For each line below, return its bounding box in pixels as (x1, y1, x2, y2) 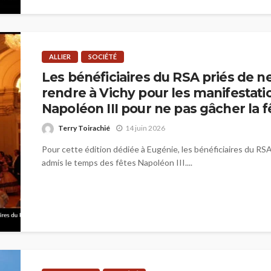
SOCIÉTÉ (88, 53, 117, 61)
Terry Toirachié (58, 123, 110, 132)
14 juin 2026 (125, 123, 165, 133)
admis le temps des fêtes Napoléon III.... (42, 157, 192, 168)
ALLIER (49, 53, 71, 61)
